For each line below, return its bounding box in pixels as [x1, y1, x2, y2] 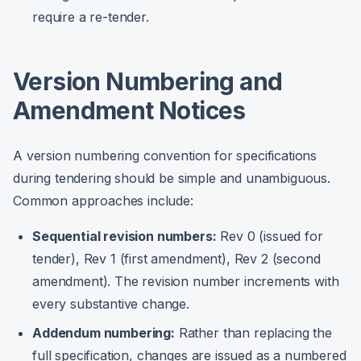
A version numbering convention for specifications [13, 147, 317, 164]
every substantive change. [32, 296, 189, 312]
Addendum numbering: [32, 325, 175, 341]
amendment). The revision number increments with [32, 273, 339, 289]
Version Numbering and [13, 67, 283, 96]
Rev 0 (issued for [216, 228, 323, 244]
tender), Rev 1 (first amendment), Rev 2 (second [32, 251, 321, 267]
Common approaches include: [13, 193, 193, 209]
